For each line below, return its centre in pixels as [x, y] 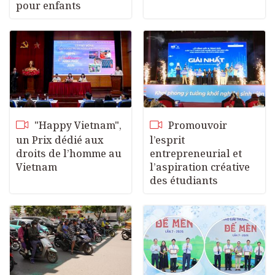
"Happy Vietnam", [77, 126]
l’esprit [167, 140]
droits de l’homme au [69, 154]
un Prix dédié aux [60, 140]
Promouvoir [196, 126]
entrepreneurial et [196, 154]
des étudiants [184, 181]
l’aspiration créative [200, 167]
